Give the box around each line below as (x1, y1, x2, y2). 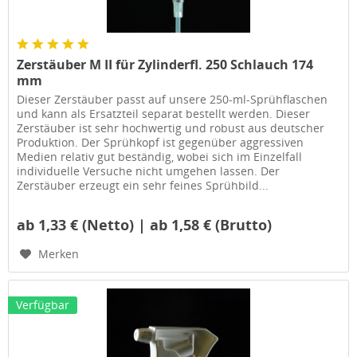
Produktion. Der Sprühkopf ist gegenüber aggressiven (17, 135, 304, 151)
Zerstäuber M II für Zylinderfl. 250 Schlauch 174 (17, 56, 314, 74)
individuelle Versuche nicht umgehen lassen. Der (17, 163, 280, 179)
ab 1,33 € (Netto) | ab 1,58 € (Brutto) (17, 215, 273, 235)
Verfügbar (16, 296, 70, 312)
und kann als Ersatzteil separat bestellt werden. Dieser (17, 106, 311, 122)
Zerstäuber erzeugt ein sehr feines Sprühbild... (17, 178, 269, 194)
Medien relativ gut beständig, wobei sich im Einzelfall (17, 149, 303, 165)
